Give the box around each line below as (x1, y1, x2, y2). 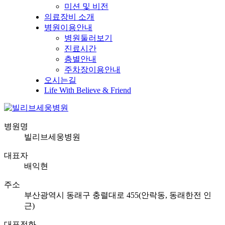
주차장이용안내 (64, 65, 121, 74)
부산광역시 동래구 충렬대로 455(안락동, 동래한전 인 (24, 191, 211, 200)
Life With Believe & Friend (44, 86, 131, 95)
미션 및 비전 (64, 2, 108, 11)
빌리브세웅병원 (24, 133, 80, 142)
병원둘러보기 (64, 34, 113, 43)
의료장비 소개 (44, 13, 94, 22)
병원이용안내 (44, 23, 92, 32)
